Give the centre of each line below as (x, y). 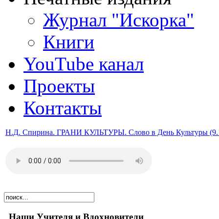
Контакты (63, 108)
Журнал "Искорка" (119, 20)
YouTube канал (84, 64)
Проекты (59, 86)
